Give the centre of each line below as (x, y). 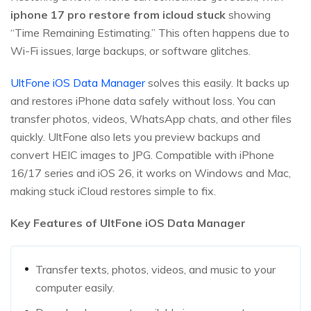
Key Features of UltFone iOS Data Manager (128, 223)
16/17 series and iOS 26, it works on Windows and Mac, (151, 173)
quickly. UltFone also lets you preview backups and (135, 137)
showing (248, 15)
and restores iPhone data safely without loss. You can (143, 101)
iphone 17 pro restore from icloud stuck (118, 15)
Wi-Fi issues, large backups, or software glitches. (131, 51)
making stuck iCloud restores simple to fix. (113, 191)
